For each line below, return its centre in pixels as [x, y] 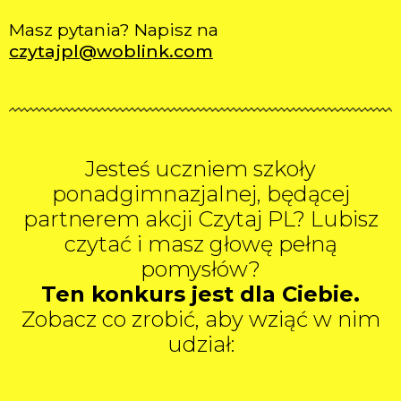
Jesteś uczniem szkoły [200, 169]
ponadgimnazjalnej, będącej [200, 194]
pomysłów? [200, 269]
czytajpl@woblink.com [111, 51]
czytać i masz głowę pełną [200, 244]
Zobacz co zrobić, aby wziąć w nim [200, 320]
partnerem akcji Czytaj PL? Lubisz [200, 219]
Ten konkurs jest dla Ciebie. [200, 294]
